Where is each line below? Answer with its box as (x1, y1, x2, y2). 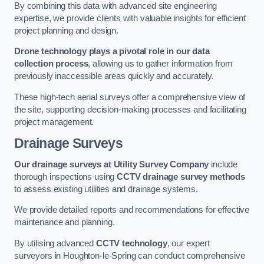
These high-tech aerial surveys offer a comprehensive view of (14, 92, 246, 102)
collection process (14, 59, 88, 69)
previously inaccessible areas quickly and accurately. (14, 71, 214, 81)
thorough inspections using (14, 171, 117, 181)
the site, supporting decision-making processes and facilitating (14, 104, 246, 114)
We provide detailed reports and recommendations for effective (14, 205, 250, 215)
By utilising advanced (14, 238, 96, 248)
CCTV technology (95, 238, 167, 248)
